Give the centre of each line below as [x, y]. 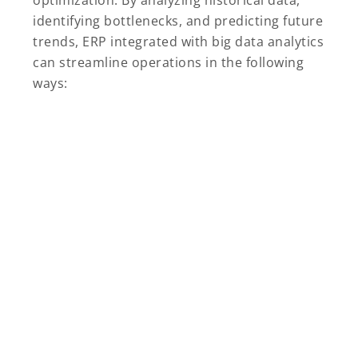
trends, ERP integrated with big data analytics [178, 42]
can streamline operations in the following [168, 63]
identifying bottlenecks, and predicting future [178, 21]
